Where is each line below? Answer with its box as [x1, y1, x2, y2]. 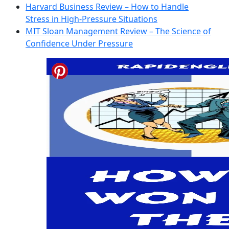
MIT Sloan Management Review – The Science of [26, 25, 211, 37]
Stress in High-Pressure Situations [26, 13, 157, 25]
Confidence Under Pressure [26, 37, 133, 49]
